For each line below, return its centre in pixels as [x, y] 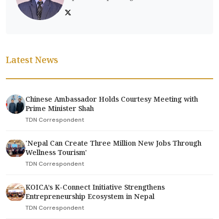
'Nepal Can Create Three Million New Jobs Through [113, 143]
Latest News [32, 60]
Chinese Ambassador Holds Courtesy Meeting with [112, 99]
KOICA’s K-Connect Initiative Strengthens [95, 187]
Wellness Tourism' [56, 152]
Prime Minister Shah [60, 108]
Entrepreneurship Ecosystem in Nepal [90, 196]
